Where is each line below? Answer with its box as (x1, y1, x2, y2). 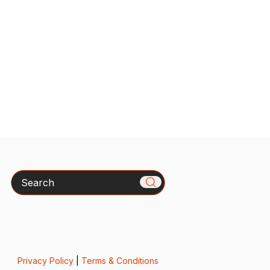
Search (10, 170, 43, 183)
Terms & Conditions (81, 255, 159, 266)
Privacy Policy (17, 255, 74, 266)
